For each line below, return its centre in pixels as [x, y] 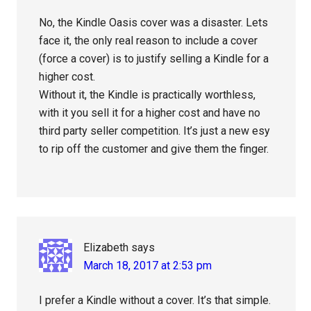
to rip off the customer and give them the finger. [154, 149]
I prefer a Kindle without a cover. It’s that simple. [155, 301]
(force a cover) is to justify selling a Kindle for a [154, 59]
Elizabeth [106, 248]
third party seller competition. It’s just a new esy [155, 131]
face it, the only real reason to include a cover [149, 41]
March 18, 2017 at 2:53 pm [148, 266]
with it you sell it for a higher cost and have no [150, 113]
